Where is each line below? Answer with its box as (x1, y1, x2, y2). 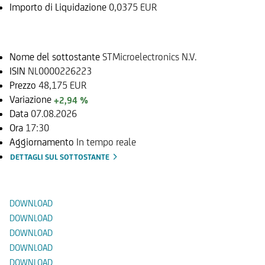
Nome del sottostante (9, 50, 102, 63)
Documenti (9, 161, 89, 182)
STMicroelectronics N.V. (102, 50, 196, 63)
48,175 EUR (38, 79, 86, 91)
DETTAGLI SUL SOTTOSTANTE (10, 152, 111, 161)
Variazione (9, 93, 54, 105)
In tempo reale (76, 135, 136, 148)
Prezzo (9, 79, 38, 91)
